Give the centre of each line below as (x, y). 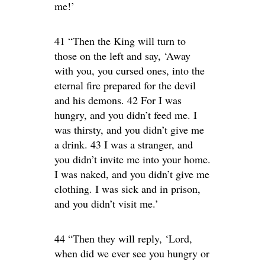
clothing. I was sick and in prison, (127, 189)
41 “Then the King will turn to (120, 41)
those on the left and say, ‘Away (122, 56)
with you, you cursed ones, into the (130, 70)
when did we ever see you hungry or (132, 253)
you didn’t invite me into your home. (132, 159)
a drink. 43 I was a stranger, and (124, 144)
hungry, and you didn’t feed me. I (126, 115)
